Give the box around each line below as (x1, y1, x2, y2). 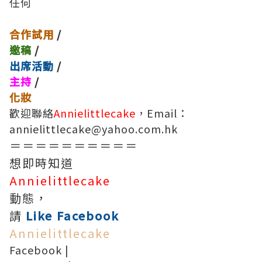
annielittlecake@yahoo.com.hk (9, 120, 178, 136)
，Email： (136, 105, 188, 120)
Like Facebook (26, 206, 119, 224)
